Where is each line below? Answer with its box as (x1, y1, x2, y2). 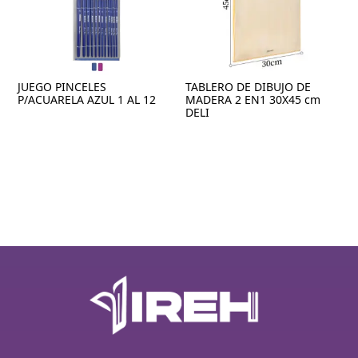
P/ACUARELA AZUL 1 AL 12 (18, 92, 157, 108)
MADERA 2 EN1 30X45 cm (185, 92, 321, 108)
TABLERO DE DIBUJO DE (185, 79, 312, 95)
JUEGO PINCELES (18, 79, 107, 95)
